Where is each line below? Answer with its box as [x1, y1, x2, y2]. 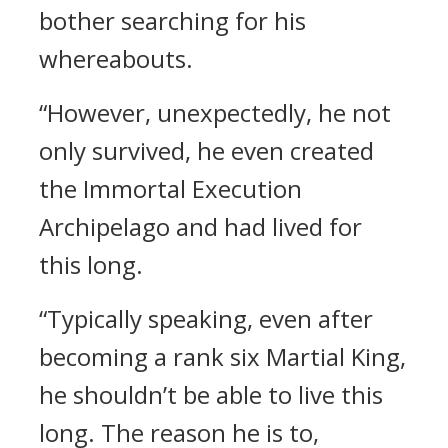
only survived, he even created [39, 134, 374, 167]
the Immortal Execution [39, 172, 302, 205]
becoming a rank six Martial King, [39, 340, 406, 373]
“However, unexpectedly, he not [39, 96, 391, 129]
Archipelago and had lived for [39, 210, 362, 243]
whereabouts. [39, 42, 193, 75]
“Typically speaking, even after [39, 302, 373, 335]
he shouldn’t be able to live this [39, 378, 383, 411]
